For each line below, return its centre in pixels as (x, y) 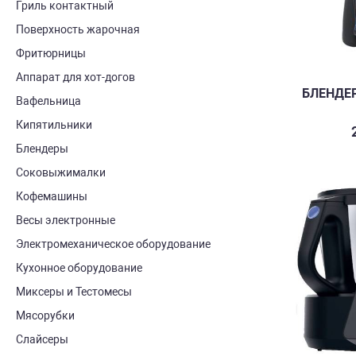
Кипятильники (54, 125)
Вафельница (48, 101)
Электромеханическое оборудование (113, 244)
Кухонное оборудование (79, 268)
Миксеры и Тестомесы (74, 292)
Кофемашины (52, 196)
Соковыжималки (61, 172)
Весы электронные (66, 220)
